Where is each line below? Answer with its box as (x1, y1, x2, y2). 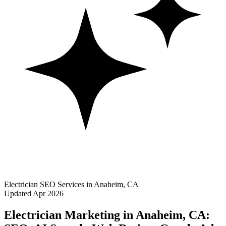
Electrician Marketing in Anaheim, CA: (4, 208, 210, 221)
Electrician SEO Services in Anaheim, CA (4, 180, 139, 189)
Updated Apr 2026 (4, 189, 64, 198)
